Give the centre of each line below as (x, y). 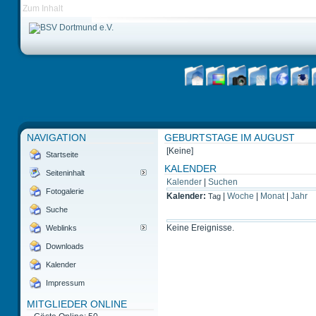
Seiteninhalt (66, 172)
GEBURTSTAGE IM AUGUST (229, 138)
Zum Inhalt (42, 8)
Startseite (62, 154)
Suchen (223, 182)
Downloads (65, 246)
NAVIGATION (56, 138)
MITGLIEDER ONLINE (77, 305)
